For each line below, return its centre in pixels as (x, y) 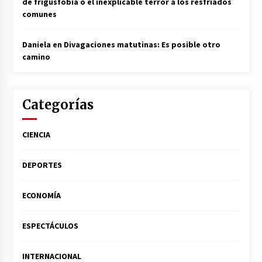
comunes (39, 14)
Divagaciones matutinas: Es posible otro (142, 45)
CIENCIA (36, 135)
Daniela (36, 45)
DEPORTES (42, 165)
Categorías (58, 105)
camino (36, 57)
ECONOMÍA (41, 196)
